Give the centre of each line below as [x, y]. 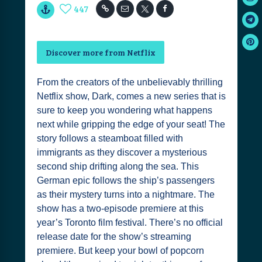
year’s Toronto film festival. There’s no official [130, 223]
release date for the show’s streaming [114, 237]
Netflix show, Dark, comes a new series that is [131, 96]
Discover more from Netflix [100, 52]
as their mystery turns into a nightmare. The [125, 194]
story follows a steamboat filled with [110, 138]
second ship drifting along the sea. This [118, 166]
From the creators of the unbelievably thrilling [130, 82]
